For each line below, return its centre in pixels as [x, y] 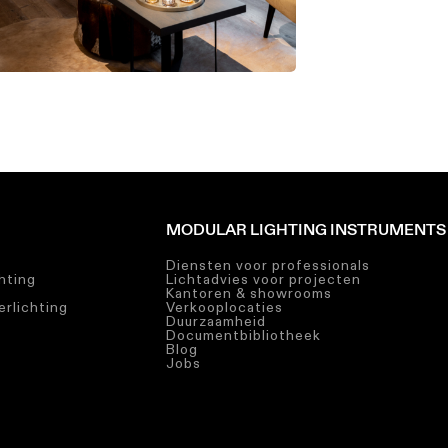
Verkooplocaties [224, 306]
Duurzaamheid [215, 320]
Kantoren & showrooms [248, 292]
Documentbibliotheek [243, 334]
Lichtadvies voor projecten [263, 278]
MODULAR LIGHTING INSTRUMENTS [305, 229]
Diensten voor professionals [267, 264]
